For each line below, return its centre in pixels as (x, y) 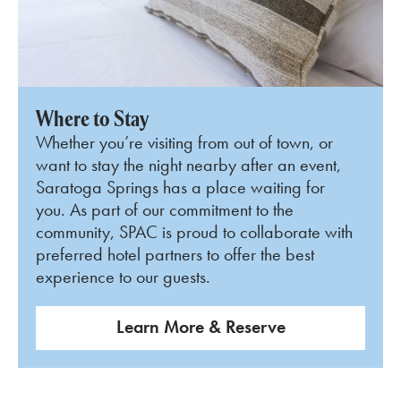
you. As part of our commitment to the (165, 210)
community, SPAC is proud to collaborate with (194, 232)
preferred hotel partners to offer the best (175, 255)
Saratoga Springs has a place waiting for (180, 188)
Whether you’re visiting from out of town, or (184, 143)
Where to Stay (92, 119)
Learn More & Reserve (200, 327)
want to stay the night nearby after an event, (188, 165)
